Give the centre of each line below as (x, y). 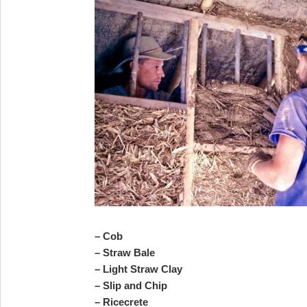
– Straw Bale (125, 252)
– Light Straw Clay (138, 269)
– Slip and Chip (131, 285)
